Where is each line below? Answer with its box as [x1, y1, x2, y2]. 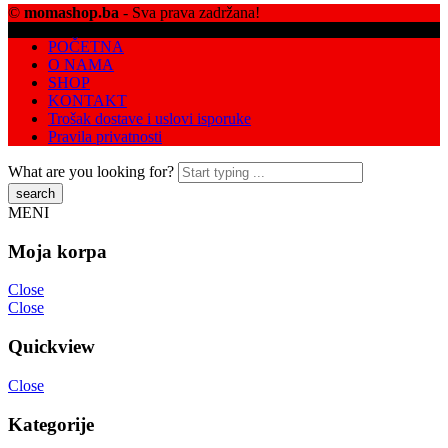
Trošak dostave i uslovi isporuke [48, 48, 251, 66]
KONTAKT [48, 30, 127, 48]
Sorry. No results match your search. [8, 393, 237, 411]
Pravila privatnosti [48, 66, 162, 84]
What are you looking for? [8, 101, 174, 119]
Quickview [8, 275, 95, 297]
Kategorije [8, 352, 94, 374]
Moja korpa [8, 179, 107, 201]
